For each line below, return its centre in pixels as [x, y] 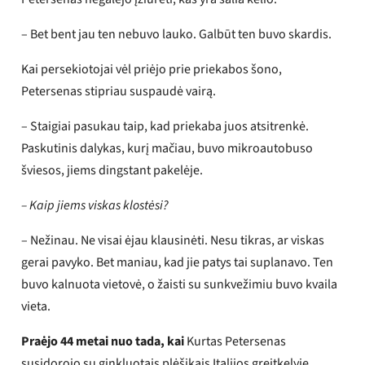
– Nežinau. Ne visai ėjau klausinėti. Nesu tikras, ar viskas [173, 241]
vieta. [36, 307]
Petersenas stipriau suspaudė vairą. [119, 92]
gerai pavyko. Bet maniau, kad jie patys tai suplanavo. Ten [178, 263]
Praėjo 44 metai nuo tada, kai [103, 342]
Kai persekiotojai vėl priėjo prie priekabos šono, [152, 70]
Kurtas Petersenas [235, 342]
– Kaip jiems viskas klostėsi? [95, 206]
